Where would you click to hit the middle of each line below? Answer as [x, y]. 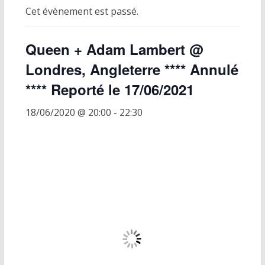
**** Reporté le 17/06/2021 [109, 89]
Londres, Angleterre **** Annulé [132, 69]
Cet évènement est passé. [82, 11]
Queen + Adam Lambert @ [114, 49]
